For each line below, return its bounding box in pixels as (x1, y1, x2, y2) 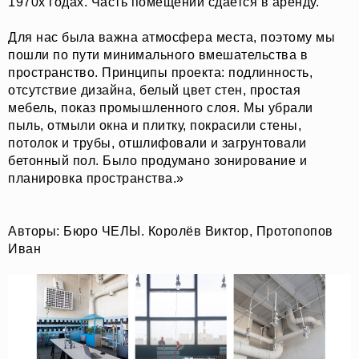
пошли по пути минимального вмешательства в (8, 48, 308, 63)
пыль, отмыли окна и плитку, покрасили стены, (8, 119, 301, 133)
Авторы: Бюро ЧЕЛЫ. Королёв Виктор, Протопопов (8, 224, 333, 239)
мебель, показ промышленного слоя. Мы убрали (8, 101, 313, 115)
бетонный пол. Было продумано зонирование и (8, 154, 307, 168)
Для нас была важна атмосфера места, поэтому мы (8, 30, 335, 45)
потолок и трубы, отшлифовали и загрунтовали (8, 136, 307, 151)
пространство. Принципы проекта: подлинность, (8, 66, 313, 80)
